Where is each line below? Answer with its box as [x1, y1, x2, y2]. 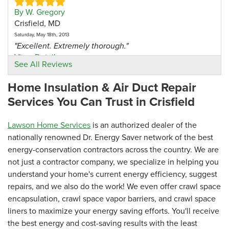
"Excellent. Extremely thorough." [14, 40, 128, 52]
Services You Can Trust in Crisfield [8, 93, 195, 111]
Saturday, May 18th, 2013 [14, 31, 70, 39]
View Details [14, 51, 59, 63]
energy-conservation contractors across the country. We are [8, 144, 219, 156]
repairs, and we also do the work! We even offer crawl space [8, 180, 221, 193]
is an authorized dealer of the [90, 119, 197, 131]
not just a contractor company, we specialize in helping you [8, 156, 219, 168]
